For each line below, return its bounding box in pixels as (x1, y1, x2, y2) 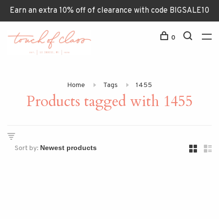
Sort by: (15, 144, 39, 153)
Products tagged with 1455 (26, 91, 193, 111)
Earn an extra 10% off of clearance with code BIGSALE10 (10, 6, 209, 16)
